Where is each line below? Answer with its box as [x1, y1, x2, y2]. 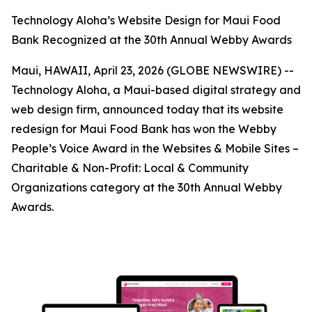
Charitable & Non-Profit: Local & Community [11, 161, 249, 175]
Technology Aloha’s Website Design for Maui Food [11, 13, 281, 27]
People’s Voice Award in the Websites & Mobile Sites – [11, 141, 299, 155]
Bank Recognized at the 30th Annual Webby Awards [11, 33, 292, 47]
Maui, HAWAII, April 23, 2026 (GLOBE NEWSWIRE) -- [11, 63, 294, 77]
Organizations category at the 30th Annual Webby [11, 180, 282, 194]
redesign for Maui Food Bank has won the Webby [11, 122, 276, 136]
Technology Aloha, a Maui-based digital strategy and [11, 83, 301, 97]
